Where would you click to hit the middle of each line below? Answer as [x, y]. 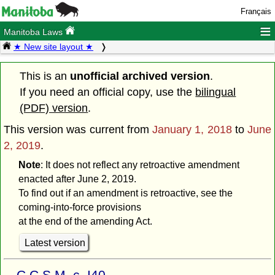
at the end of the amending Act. [85, 222]
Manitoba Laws [35, 32]
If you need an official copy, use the [108, 92]
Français [256, 11]
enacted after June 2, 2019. [77, 179]
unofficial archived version [140, 76]
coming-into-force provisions [79, 207]
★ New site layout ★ [53, 47]
